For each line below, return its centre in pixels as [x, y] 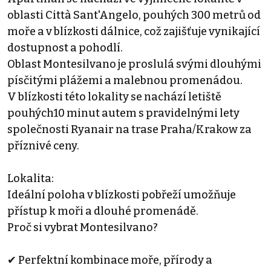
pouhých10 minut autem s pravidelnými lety [123, 113]
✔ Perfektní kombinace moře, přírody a [110, 260]
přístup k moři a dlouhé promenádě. [103, 211]
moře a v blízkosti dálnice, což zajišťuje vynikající [134, 31]
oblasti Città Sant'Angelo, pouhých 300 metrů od [134, 15]
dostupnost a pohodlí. [65, 47]
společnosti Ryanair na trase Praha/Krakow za [129, 129]
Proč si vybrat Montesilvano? [83, 227]
